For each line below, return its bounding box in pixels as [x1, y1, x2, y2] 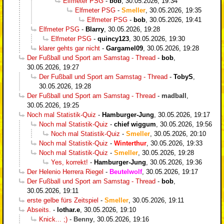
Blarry [85, 25, 104, 33]
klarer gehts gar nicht [39, 44, 100, 52]
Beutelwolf [109, 167, 142, 175]
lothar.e [57, 205, 80, 213]
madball [161, 91, 186, 99]
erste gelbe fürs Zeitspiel [27, 196, 98, 204]
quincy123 [97, 34, 129, 42]
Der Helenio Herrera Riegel [27, 167, 103, 175]
